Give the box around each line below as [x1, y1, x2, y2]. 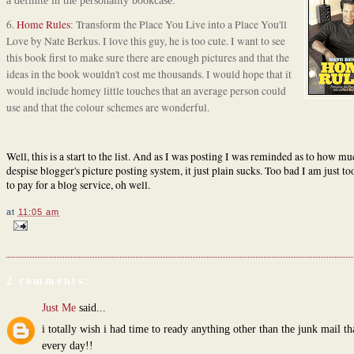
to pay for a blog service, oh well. [6, 177, 150, 192]
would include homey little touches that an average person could [6, 84, 286, 99]
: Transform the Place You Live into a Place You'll [70, 17, 287, 32]
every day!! [41, 340, 93, 352]
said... [75, 301, 106, 314]
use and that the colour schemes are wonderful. [6, 100, 209, 115]
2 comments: [6, 274, 91, 287]
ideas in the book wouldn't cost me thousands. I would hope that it [6, 67, 292, 82]
